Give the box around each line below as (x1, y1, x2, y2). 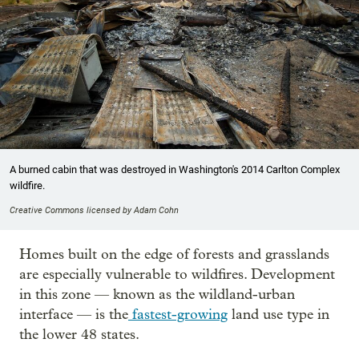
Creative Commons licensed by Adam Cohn (10, 204, 179, 216)
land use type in (228, 305, 329, 323)
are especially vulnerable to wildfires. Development (19, 265, 335, 283)
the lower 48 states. (19, 325, 139, 343)
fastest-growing (128, 305, 228, 323)
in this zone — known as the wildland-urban (19, 285, 295, 303)
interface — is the (19, 305, 128, 323)
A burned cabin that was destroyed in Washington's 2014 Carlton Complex (10, 163, 340, 175)
